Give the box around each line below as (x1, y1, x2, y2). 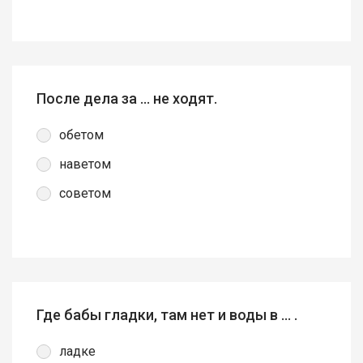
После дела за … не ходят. (36, 89, 217, 107)
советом (59, 185, 111, 201)
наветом (59, 156, 111, 172)
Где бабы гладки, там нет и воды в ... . (36, 305, 297, 323)
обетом (59, 126, 104, 143)
